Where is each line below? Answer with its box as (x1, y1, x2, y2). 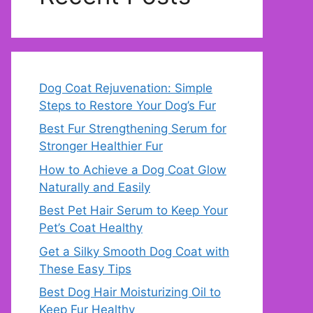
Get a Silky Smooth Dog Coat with (39, 244, 229, 259)
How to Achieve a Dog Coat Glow (39, 162, 226, 177)
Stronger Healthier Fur (39, 139, 163, 154)
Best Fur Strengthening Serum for (39, 122, 226, 136)
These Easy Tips (39, 261, 131, 276)
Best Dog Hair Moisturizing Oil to (39, 285, 221, 300)
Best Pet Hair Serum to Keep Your (39, 203, 228, 218)
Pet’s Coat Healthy (39, 221, 143, 235)
